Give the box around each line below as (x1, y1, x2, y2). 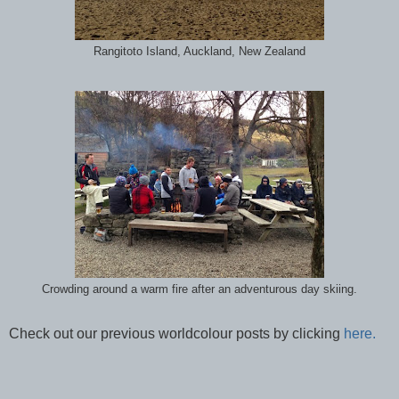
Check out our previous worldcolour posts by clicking (9, 326, 344, 342)
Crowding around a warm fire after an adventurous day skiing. (42, 283, 357, 297)
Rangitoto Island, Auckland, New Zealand (94, 45, 305, 59)
